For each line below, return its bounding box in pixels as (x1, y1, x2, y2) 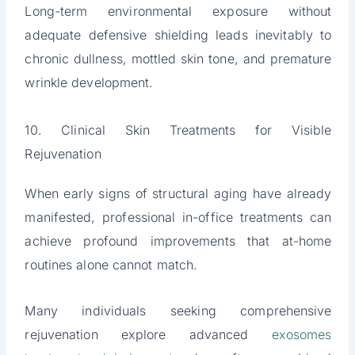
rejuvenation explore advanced (25, 326, 272, 343)
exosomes (271, 326, 332, 343)
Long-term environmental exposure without (25, 3, 332, 20)
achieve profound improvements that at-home (25, 233, 332, 250)
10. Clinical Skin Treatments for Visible (25, 122, 332, 139)
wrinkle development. (25, 74, 154, 91)
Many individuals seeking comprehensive (25, 303, 332, 319)
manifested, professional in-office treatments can (25, 209, 332, 226)
